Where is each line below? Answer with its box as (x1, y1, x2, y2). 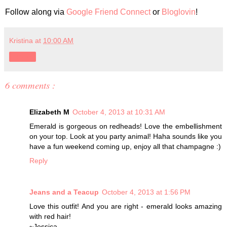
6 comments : (5, 79, 55, 92)
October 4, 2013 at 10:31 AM (72, 107, 165, 116)
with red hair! (29, 212, 71, 220)
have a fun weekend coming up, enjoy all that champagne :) (29, 142, 221, 150)
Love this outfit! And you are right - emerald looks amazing (29, 202, 222, 210)
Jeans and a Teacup (29, 187, 99, 196)
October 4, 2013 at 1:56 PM (102, 187, 191, 196)
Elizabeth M (29, 107, 69, 116)
